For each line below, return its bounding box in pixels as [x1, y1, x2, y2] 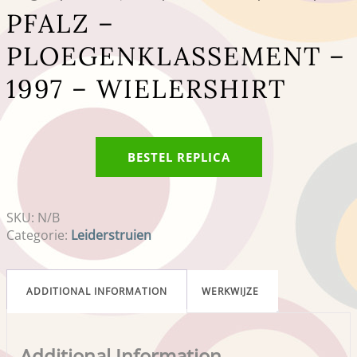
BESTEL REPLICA [127, 149, 230, 165]
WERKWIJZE [202, 284, 259, 298]
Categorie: [6, 226, 71, 244]
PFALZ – [6, 7, 115, 40]
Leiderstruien [71, 226, 151, 244]
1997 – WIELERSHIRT [6, 73, 286, 105]
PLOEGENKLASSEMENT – [6, 40, 346, 73]
